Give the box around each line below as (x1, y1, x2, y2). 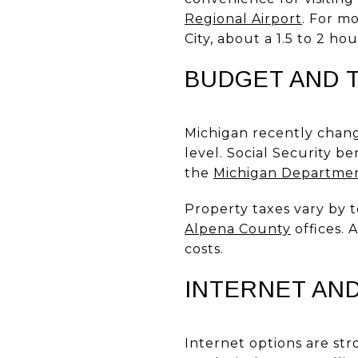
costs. (185, 241, 224, 257)
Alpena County (185, 221, 291, 237)
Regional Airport (185, 10, 302, 26)
